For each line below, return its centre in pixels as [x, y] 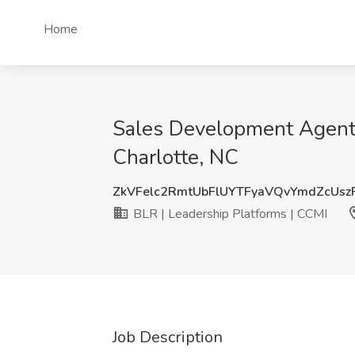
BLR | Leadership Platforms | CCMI [229, 214]
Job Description [168, 337]
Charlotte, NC [176, 157]
